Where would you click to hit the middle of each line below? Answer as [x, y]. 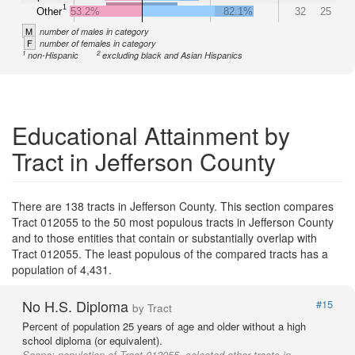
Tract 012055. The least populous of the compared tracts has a [170, 254]
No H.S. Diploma [77, 306]
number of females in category [98, 43]
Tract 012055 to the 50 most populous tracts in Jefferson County [173, 222]
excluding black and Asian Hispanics [173, 55]
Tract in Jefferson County [144, 161]
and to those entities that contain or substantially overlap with [164, 238]
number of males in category [94, 31]
